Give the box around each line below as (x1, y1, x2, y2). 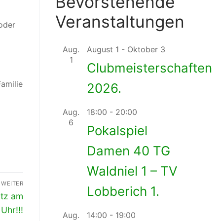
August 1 (87, 44, 119, 55)
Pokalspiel (87, 123, 147, 139)
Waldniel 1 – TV (87, 163, 178, 179)
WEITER (1, 180, 23, 187)
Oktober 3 (127, 44, 165, 55)
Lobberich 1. (87, 184, 159, 199)
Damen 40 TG (87, 143, 170, 159)
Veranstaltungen (55, 11, 184, 32)
